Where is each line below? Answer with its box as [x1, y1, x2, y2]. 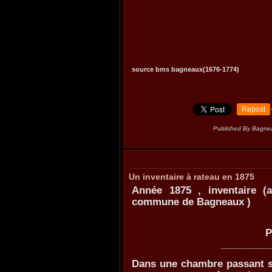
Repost [242, 104, 265, 114]
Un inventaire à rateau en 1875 [129, 171, 254, 182]
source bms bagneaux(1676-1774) [132, 66, 239, 73]
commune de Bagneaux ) [132, 195, 251, 207]
